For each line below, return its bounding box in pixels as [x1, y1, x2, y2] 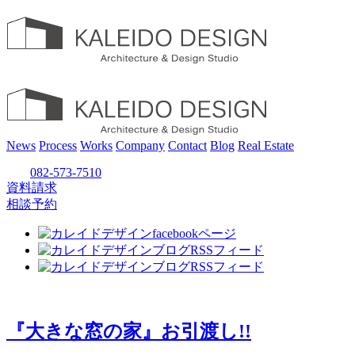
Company [116, 138, 165, 152]
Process [39, 138, 77, 152]
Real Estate [238, 138, 294, 152]
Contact [168, 138, 207, 152]
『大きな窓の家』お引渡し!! [6, 320, 251, 342]
